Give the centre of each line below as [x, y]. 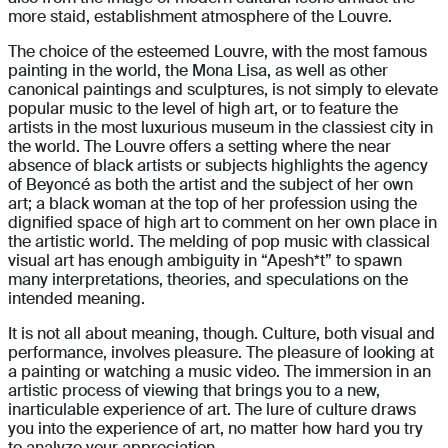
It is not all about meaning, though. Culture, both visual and [221, 334]
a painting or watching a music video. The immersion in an [219, 372]
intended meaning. [76, 299]
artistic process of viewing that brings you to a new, [194, 391]
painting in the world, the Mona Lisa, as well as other [198, 71]
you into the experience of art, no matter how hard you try [215, 429]
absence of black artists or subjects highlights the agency [218, 166]
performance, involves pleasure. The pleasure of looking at [221, 353]
